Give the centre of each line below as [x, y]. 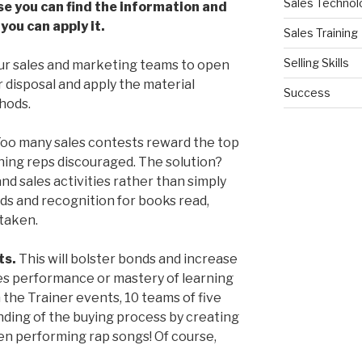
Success [307, 93]
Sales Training [320, 33]
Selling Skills [316, 63]
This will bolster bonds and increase [127, 259]
